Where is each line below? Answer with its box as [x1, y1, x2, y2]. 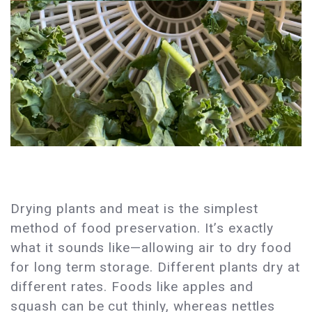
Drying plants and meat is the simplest [10, 201, 258, 217]
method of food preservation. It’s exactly [10, 220, 274, 237]
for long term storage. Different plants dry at [10, 259, 301, 276]
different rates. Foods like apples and [10, 279, 253, 295]
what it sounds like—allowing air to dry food [10, 240, 292, 256]
